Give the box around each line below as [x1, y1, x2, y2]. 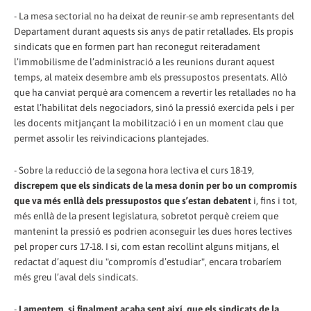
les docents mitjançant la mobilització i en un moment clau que [14, 117, 283, 128]
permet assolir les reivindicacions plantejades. [14, 132, 209, 144]
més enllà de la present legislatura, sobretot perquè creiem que [14, 210, 278, 221]
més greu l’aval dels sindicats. [14, 271, 138, 283]
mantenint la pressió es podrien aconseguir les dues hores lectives [14, 225, 292, 237]
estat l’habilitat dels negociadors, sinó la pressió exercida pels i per [14, 101, 294, 113]
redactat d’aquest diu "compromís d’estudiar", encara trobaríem [14, 255, 282, 267]
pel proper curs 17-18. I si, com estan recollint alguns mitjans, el [14, 240, 279, 252]
